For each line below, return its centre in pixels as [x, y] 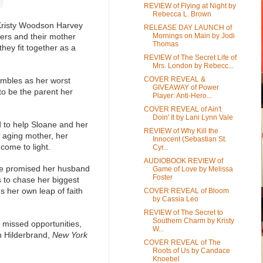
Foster [162, 177]
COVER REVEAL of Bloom [186, 190]
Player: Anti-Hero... [182, 95]
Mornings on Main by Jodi [193, 36]
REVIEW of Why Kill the [181, 131]
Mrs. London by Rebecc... [193, 65]
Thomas [165, 44]
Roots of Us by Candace [191, 250]
